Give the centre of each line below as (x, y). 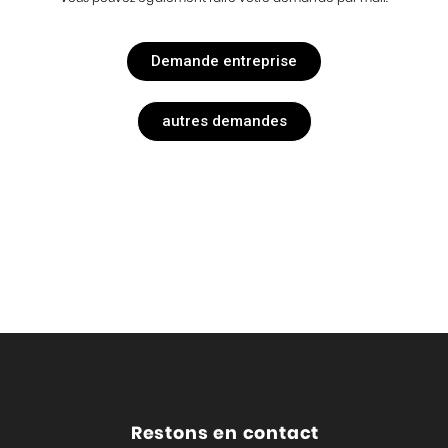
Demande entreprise (224, 61)
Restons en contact (225, 433)
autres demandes (224, 121)
